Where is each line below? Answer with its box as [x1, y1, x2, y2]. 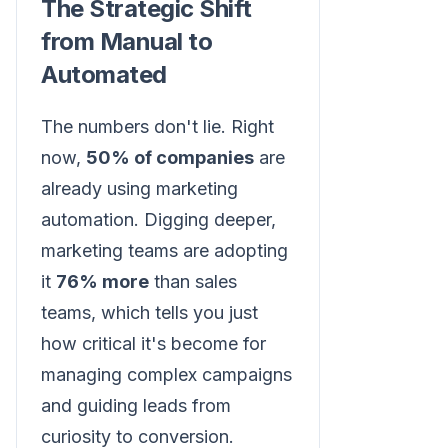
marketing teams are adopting [41, 239, 288, 261]
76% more [56, 270, 149, 292]
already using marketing [41, 177, 238, 199]
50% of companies [86, 146, 254, 168]
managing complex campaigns [41, 363, 292, 385]
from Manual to [41, 26, 213, 56]
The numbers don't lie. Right [41, 115, 274, 137]
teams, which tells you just [41, 301, 258, 323]
